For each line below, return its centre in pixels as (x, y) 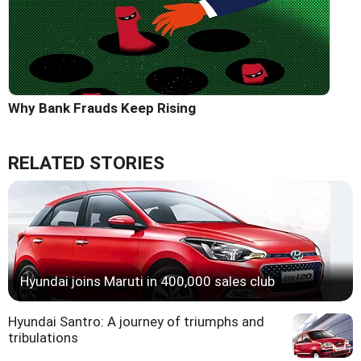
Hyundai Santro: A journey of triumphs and (136, 321)
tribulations (43, 337)
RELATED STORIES (86, 163)
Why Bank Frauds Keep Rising (102, 108)
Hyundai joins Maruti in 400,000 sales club (147, 281)
